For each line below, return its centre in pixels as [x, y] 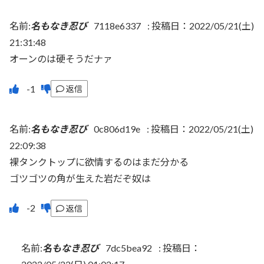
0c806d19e [117, 128]
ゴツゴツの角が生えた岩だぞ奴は [80, 178]
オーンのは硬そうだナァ [61, 59]
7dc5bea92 [129, 248]
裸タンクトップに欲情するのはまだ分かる [99, 161]
